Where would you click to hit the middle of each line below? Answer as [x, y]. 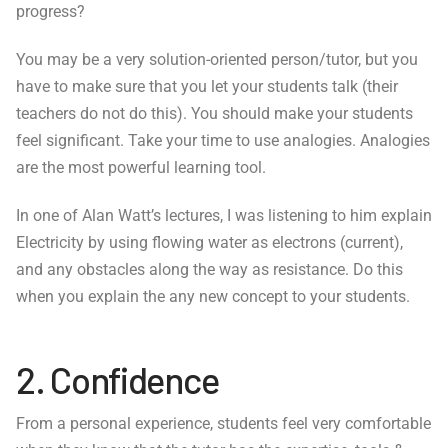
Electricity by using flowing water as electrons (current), [209, 243]
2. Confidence [117, 378]
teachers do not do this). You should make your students [214, 114]
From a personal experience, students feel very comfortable [223, 424]
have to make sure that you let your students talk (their [207, 87]
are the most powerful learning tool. [141, 168]
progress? [50, 12]
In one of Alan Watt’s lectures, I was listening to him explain [224, 216]
